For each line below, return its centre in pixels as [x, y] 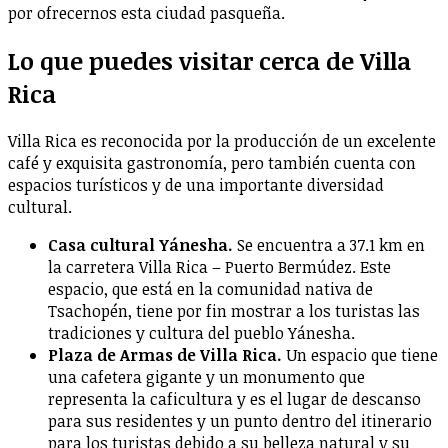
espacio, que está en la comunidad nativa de [210, 288]
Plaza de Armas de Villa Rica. [165, 354]
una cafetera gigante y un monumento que [206, 376]
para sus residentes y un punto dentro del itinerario [240, 420]
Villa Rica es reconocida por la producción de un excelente [222, 140]
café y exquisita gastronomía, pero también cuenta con [212, 162]
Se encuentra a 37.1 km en [329, 244]
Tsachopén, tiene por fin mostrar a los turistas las [234, 310]
